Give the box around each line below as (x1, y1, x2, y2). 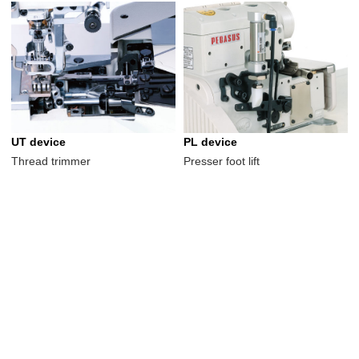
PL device (183, 135, 237, 149)
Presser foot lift (183, 155, 260, 168)
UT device (11, 135, 66, 149)
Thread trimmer (11, 155, 91, 168)
